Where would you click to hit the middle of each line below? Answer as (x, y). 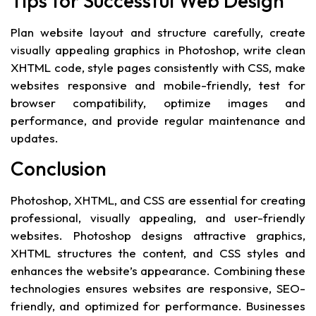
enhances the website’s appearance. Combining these (158, 270)
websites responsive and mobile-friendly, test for (158, 85)
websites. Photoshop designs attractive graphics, (158, 235)
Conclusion (59, 168)
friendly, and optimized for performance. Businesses (158, 305)
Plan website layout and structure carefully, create (158, 32)
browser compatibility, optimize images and (158, 102)
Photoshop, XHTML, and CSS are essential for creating (158, 200)
